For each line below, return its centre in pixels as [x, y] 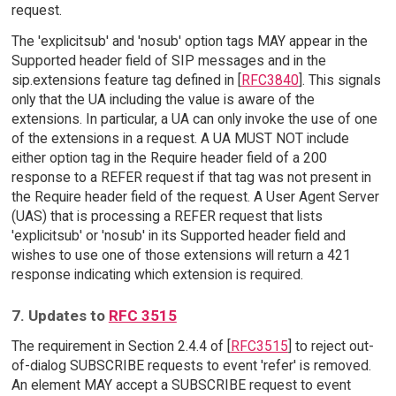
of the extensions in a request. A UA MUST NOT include [180, 138]
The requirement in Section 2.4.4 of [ [121, 346]
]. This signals [339, 80]
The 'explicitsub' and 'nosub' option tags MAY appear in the [189, 41]
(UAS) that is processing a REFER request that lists [167, 216]
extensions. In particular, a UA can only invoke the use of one [194, 118]
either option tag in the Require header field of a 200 [169, 157]
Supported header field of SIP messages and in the [168, 60]
